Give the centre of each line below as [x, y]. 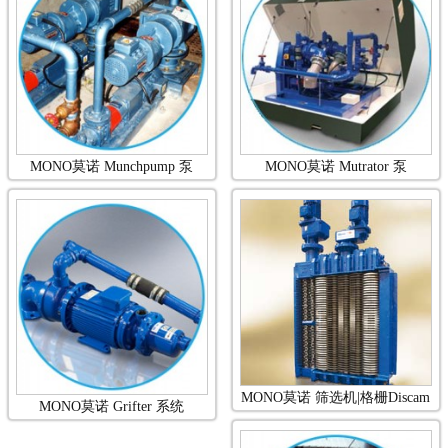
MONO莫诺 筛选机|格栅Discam [336, 398]
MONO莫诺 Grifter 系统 [112, 406]
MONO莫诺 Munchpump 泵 [112, 167]
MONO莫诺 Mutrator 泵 [335, 167]
